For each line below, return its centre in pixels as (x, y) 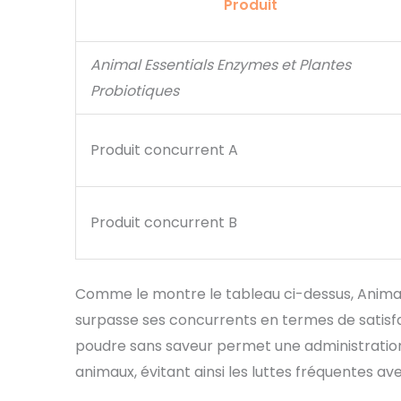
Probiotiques (135, 91)
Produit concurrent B (164, 223)
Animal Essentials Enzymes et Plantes (221, 65)
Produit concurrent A (164, 150)
